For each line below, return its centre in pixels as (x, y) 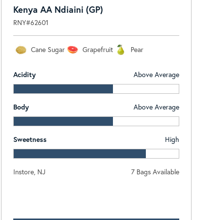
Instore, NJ (30, 171)
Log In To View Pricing (96, 196)
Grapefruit (98, 49)
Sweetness (30, 139)
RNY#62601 (31, 22)
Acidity (25, 74)
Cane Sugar (48, 49)
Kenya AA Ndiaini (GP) (58, 9)
